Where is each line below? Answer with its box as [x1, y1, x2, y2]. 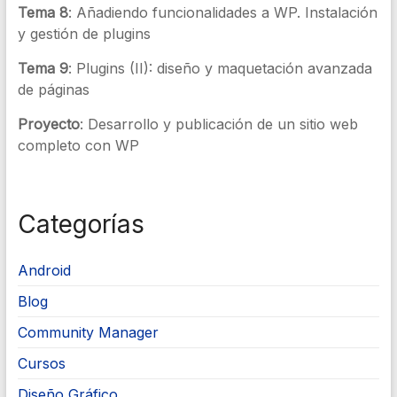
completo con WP [17, 136, 139, 154]
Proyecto [17, 115, 80, 133]
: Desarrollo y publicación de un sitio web [79, 115, 358, 133]
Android [17, 261, 71, 279]
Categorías [17, 209, 144, 239]
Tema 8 [17, 4, 68, 21]
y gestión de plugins [17, 25, 151, 43]
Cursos [17, 354, 66, 372]
